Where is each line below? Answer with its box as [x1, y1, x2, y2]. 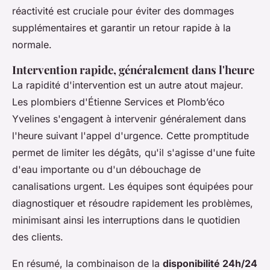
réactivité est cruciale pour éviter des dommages [12, 5, 234, 17]
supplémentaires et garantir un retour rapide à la [12, 22, 231, 34]
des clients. [12, 231, 63, 243]
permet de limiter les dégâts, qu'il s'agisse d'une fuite [12, 146, 255, 159]
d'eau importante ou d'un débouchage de [12, 163, 201, 176]
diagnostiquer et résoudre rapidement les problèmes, [12, 197, 253, 210]
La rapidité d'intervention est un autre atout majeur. [12, 79, 243, 92]
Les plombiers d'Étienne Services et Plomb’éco [12, 96, 225, 108]
